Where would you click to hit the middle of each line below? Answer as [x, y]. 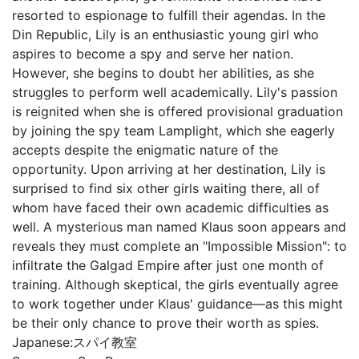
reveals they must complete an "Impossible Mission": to [179, 246]
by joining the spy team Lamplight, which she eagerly [173, 131]
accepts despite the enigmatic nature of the [145, 150]
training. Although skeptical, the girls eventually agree [175, 284]
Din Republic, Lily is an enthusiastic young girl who [165, 34]
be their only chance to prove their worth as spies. [165, 323]
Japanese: [42, 342]
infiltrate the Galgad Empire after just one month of [168, 265]
